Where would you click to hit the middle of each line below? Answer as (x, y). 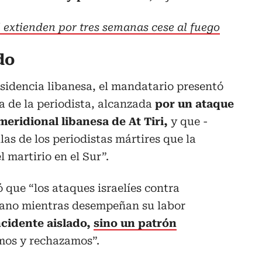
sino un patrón (135, 223)
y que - (188, 122)
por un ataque (194, 104)
